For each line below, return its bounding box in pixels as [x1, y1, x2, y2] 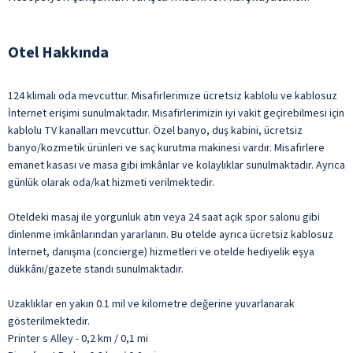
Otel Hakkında [8, 41, 109, 64]
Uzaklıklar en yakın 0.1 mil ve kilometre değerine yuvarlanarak [8, 295, 295, 312]
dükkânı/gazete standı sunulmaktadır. [8, 261, 184, 277]
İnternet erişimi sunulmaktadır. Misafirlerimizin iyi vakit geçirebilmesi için [8, 105, 344, 121]
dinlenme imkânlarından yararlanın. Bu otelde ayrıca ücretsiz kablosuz [8, 226, 333, 243]
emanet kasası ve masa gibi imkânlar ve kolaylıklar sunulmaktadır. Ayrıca [8, 157, 345, 173]
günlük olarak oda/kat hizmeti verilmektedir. [8, 174, 214, 191]
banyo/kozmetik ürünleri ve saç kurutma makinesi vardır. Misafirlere [8, 139, 325, 156]
